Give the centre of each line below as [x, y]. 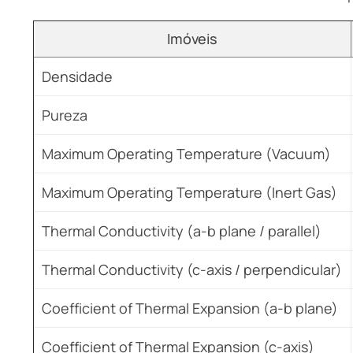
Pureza [65, 115]
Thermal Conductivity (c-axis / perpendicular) [192, 269]
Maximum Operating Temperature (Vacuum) [186, 153]
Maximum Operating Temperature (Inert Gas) [190, 192]
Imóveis [192, 38]
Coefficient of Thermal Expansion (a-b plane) [190, 308]
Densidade [77, 76]
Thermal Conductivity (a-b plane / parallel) [182, 230]
